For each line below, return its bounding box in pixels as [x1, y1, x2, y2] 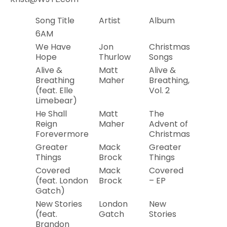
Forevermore [35, 128, 89, 140]
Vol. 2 [149, 85, 170, 96]
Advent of [149, 118, 188, 130]
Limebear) [35, 95, 77, 106]
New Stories [35, 198, 82, 210]
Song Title [35, 15, 74, 26]
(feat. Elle [35, 85, 73, 96]
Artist [99, 15, 121, 26]
